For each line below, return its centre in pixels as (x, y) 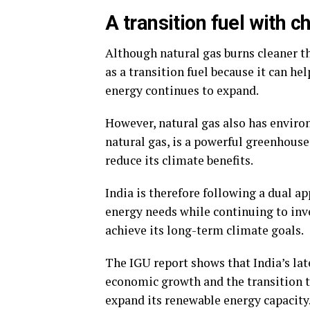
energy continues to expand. (182, 91)
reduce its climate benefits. (179, 161)
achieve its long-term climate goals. (204, 230)
